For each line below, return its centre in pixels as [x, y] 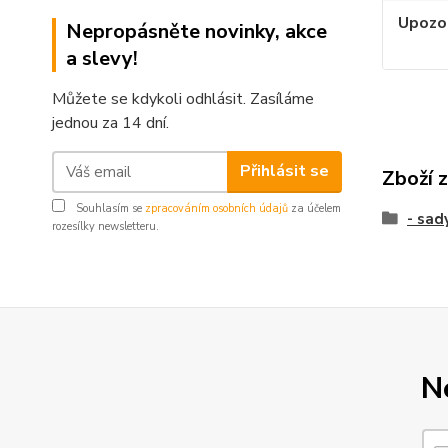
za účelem [314, 208]
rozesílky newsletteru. [105, 226]
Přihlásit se [284, 171]
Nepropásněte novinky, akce [196, 31]
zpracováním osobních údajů [216, 208]
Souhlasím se [109, 208]
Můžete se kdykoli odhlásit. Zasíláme [183, 98]
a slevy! [102, 58]
